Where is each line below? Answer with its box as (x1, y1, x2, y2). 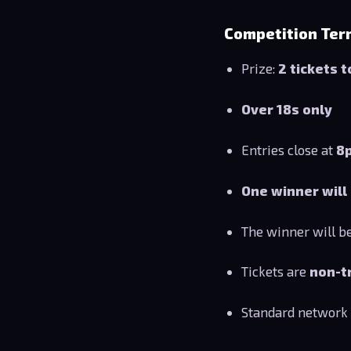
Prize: (241, 60, 279, 77)
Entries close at (241, 141, 337, 157)
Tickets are (241, 263, 310, 280)
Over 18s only (241, 101, 333, 118)
